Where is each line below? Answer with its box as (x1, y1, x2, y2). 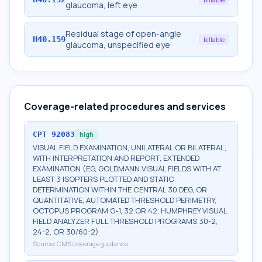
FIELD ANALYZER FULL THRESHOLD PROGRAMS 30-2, (33, 216, 218, 226)
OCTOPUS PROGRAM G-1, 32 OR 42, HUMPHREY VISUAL (33, 205, 227, 216)
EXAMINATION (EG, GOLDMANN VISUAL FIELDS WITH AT (33, 163, 221, 174)
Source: (33, 239, 57, 248)
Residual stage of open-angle (65, 28, 181, 39)
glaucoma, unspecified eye (65, 39, 170, 50)
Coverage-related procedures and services (24, 100, 226, 113)
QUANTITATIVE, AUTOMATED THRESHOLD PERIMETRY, (33, 195, 216, 205)
